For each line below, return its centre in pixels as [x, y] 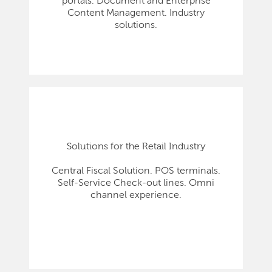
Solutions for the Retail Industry [136, 147]
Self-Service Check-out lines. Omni [136, 183]
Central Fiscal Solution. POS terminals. [136, 171]
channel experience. [136, 195]
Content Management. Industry [136, 13]
